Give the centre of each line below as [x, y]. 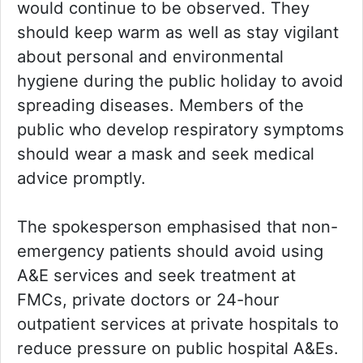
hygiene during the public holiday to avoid [180, 81]
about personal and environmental [150, 57]
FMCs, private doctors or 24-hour [148, 300]
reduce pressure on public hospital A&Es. [178, 348]
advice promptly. [81, 178]
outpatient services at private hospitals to [178, 324]
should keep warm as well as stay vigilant [178, 32]
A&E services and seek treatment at [156, 275]
